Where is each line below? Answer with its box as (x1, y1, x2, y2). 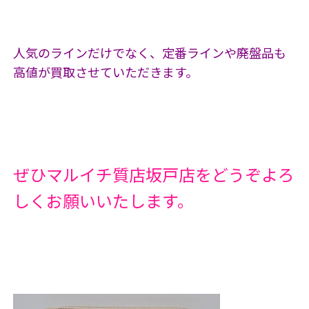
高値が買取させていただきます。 (12, 63, 198, 81)
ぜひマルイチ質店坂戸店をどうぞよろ (12, 162, 295, 186)
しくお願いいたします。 (12, 188, 194, 212)
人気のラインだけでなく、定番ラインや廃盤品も (12, 43, 286, 61)
